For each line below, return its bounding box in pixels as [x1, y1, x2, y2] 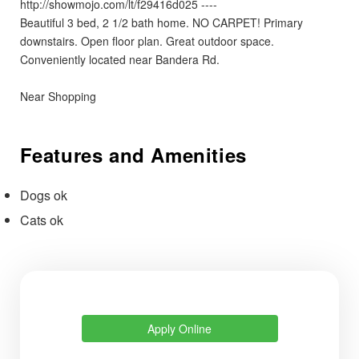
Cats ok [19, 210, 63, 229]
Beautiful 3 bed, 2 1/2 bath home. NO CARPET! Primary [19, 14, 303, 30]
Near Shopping [19, 87, 96, 104]
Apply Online [147, 320, 212, 337]
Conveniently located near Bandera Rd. [19, 50, 220, 67]
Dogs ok [19, 185, 67, 204]
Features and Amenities [19, 140, 247, 168]
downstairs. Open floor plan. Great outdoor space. [19, 32, 274, 49]
